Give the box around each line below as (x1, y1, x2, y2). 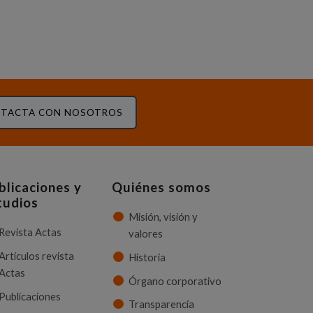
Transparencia (129, 298, 194, 311)
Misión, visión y (129, 211, 198, 224)
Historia (129, 251, 166, 263)
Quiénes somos (112, 179, 211, 195)
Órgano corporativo (129, 275, 221, 287)
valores (129, 228, 163, 240)
